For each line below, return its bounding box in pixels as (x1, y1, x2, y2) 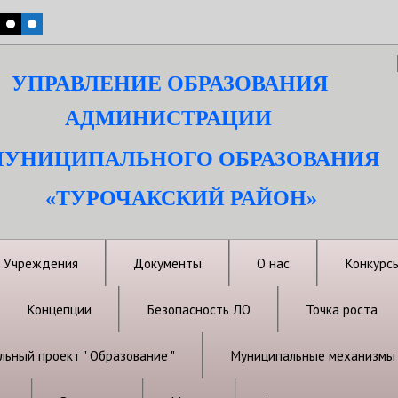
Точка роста (306, 300, 378, 318)
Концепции (27, 300, 92, 318)
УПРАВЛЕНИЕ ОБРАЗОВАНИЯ (12, 72, 328, 95)
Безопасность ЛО (147, 300, 251, 318)
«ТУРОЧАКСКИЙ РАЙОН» (45, 187, 317, 210)
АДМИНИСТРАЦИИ (65, 107, 272, 130)
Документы (133, 254, 202, 272)
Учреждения (4, 254, 78, 272)
